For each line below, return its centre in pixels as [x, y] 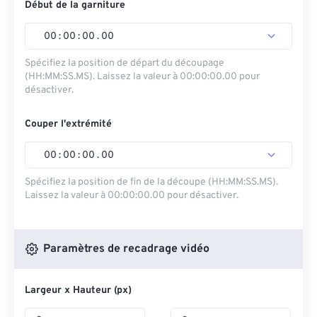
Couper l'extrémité [68, 124]
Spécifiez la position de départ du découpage [125, 63]
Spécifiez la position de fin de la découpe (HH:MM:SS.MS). [151, 182]
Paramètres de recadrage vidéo [125, 249]
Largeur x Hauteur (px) [78, 290]
